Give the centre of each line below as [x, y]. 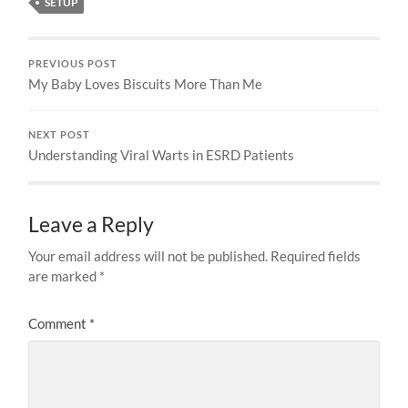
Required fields [316, 256]
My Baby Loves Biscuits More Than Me [146, 84]
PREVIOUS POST [73, 64]
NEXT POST [60, 135]
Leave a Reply [92, 225]
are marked [64, 276]
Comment [59, 324]
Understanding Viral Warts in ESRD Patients [162, 155]
